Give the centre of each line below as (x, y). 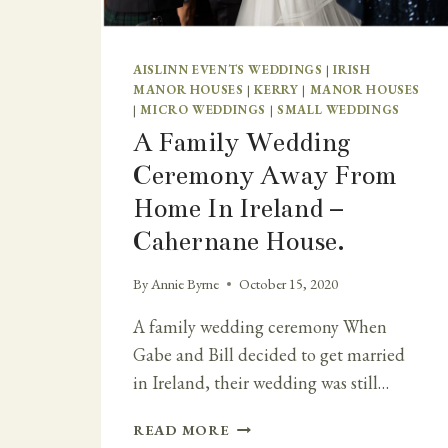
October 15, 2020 (289, 284)
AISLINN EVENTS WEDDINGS (228, 69)
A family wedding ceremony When (260, 327)
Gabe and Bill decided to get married (269, 355)
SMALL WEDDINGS (338, 109)
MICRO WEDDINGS (203, 109)
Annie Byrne (185, 284)
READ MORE (181, 430)
